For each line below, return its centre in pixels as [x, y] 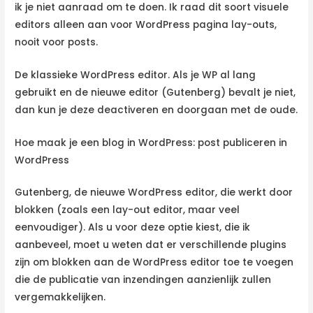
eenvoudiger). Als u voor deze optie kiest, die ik [133, 228]
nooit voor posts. [57, 42]
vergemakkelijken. [60, 298]
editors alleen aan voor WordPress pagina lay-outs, [146, 24]
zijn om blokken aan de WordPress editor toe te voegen [154, 263]
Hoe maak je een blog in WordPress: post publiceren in [151, 143]
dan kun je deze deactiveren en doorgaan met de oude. [156, 110]
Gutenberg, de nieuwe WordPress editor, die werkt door [154, 193]
